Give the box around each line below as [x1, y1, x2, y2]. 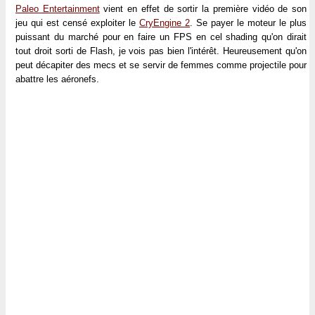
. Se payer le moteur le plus [190, 18, 307, 28]
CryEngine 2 [139, 18, 190, 28]
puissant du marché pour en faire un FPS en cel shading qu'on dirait [15, 32, 307, 42]
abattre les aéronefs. [15, 74, 99, 84]
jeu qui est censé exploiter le [15, 18, 139, 28]
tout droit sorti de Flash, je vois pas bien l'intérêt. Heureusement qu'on [15, 46, 307, 56]
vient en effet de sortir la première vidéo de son [99, 4, 307, 14]
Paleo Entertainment [15, 4, 100, 14]
